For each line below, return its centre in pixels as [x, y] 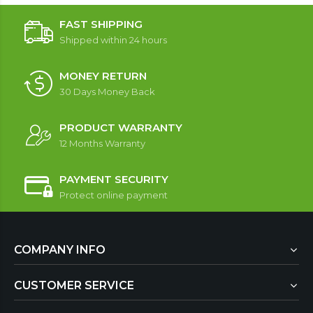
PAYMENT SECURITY [114, 179]
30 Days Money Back [107, 91]
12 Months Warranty [102, 143]
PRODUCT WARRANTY [121, 127]
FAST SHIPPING [101, 24]
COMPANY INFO [60, 249]
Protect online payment [114, 195]
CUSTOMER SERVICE [74, 285]
